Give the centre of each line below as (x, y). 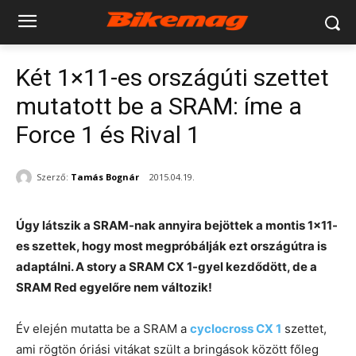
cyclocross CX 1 (236, 329)
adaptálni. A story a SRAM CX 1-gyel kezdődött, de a (166, 267)
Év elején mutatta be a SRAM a (103, 329)
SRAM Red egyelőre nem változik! (114, 288)
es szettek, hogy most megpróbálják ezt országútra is (171, 246)
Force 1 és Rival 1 (108, 135)
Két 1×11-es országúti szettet (172, 77)
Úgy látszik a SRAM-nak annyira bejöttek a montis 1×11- (177, 226)
